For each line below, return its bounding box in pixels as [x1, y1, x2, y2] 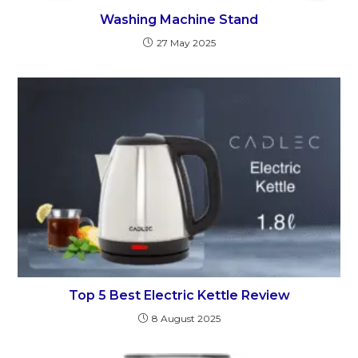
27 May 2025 [156, 37, 216, 50]
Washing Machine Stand [100, 12, 258, 28]
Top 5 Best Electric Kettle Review [68, 288, 290, 304]
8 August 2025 [151, 312, 221, 325]
